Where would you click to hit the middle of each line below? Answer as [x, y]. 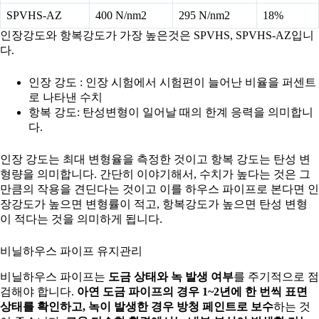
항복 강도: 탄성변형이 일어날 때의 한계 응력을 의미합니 [171, 112]
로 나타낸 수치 [66, 97]
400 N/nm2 [121, 15]
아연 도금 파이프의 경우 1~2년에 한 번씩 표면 [192, 291]
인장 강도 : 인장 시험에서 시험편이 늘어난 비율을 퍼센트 [172, 82]
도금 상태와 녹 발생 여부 [171, 276]
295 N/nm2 [204, 15]
